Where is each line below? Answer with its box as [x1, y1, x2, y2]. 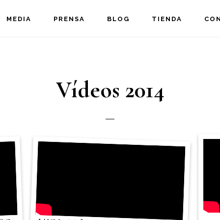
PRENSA [53, 15, 85, 23]
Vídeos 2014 [55, 76, 165, 104]
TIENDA [151, 15, 182, 23]
